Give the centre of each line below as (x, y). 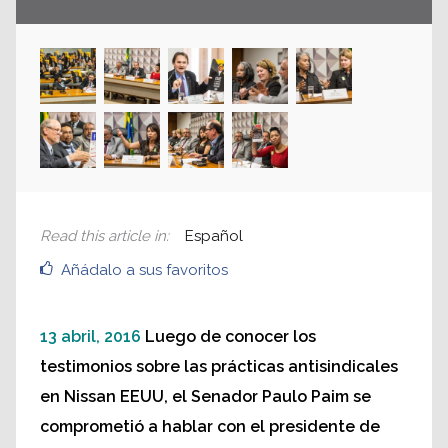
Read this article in (103, 236)
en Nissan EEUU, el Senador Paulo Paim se (205, 397)
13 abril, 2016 (90, 337)
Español (214, 236)
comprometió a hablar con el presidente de (210, 427)
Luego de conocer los (230, 337)
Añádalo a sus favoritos (144, 270)
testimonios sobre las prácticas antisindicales (219, 367)
